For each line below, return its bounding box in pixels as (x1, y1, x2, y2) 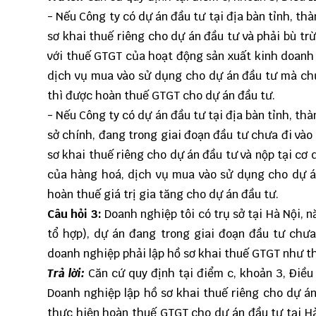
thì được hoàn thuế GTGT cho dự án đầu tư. (47, 88, 275, 104)
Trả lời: (47, 266, 85, 281)
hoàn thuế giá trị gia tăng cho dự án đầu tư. (47, 187, 279, 202)
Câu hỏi (47, 207, 91, 222)
